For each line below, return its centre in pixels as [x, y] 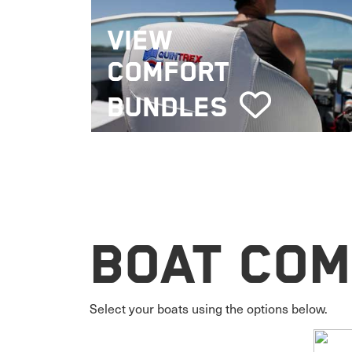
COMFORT [168, 73]
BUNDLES [171, 109]
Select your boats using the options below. [209, 308]
